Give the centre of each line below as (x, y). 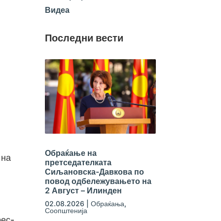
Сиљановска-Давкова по (94, 171)
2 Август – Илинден (83, 190)
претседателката (78, 162)
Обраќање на (71, 153)
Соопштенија (66, 210)
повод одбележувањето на (98, 181)
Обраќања (107, 203)
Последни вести (84, 38)
